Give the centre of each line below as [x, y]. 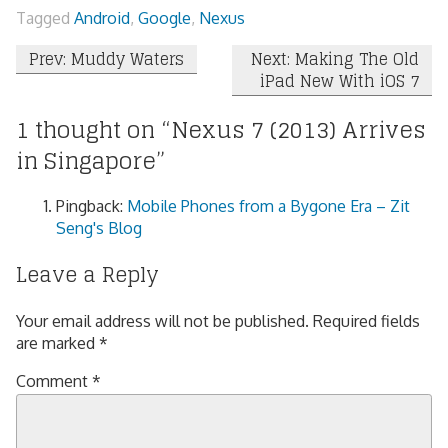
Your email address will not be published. [162, 320]
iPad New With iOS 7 [340, 81]
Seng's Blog [99, 228]
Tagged [45, 17]
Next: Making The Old [335, 59]
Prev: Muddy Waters [106, 59]
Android [102, 17]
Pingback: [91, 206]
